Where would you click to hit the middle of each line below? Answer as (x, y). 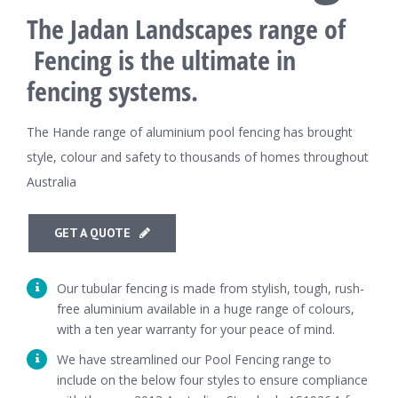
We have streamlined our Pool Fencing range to (194, 359)
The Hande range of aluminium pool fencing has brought (190, 131)
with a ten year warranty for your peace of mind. (195, 329)
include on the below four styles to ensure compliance (212, 379)
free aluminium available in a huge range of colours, (205, 308)
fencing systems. (112, 91)
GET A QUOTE (92, 232)
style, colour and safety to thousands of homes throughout (198, 156)
